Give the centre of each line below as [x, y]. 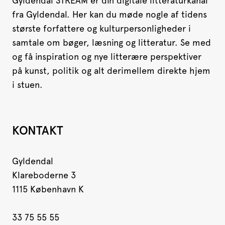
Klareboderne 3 [44, 175]
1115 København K [48, 189]
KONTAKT [38, 131]
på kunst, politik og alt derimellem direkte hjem [111, 71]
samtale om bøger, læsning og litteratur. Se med [111, 43]
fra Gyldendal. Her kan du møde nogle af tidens [109, 15]
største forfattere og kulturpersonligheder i [101, 29]
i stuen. [27, 85]
